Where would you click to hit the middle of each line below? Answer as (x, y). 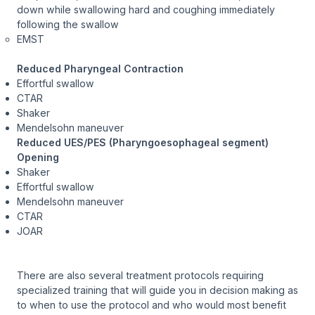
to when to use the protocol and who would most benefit (152, 304)
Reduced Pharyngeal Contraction (100, 68)
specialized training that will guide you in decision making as (157, 290)
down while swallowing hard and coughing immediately (146, 9)
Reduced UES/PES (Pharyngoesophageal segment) (143, 142)
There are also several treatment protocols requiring (140, 275)
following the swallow (68, 24)
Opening (38, 157)
